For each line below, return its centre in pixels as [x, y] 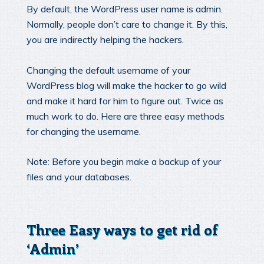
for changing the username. [84, 131]
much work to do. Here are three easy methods [126, 116]
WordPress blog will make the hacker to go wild [126, 85]
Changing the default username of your [108, 70]
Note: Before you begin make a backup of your [124, 162]
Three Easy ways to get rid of [122, 230]
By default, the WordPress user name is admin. [125, 9]
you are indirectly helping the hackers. [105, 40]
